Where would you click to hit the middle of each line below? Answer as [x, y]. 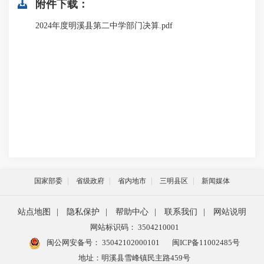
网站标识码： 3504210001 [134, 227]
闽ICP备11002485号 [206, 242]
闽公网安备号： [72, 242]
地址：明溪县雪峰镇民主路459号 [134, 258]
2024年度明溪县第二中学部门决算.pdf [104, 26]
